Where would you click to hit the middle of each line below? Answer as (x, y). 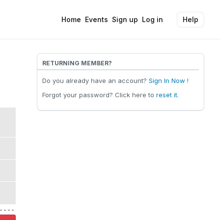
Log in (152, 19)
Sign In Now (167, 81)
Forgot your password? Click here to (99, 95)
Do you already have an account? (95, 81)
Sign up (125, 19)
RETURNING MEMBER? (77, 63)
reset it (166, 95)
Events (96, 19)
